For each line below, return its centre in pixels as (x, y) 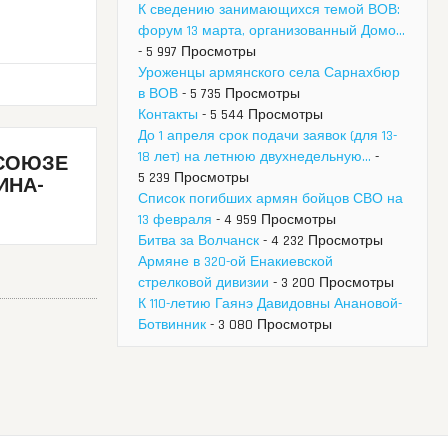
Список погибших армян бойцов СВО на (270, 199)
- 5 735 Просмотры (239, 94)
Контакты (168, 115)
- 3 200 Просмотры (331, 283)
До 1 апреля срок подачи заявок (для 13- (267, 136)
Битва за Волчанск (198, 241)
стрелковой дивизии (203, 283)
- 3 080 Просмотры (269, 325)
